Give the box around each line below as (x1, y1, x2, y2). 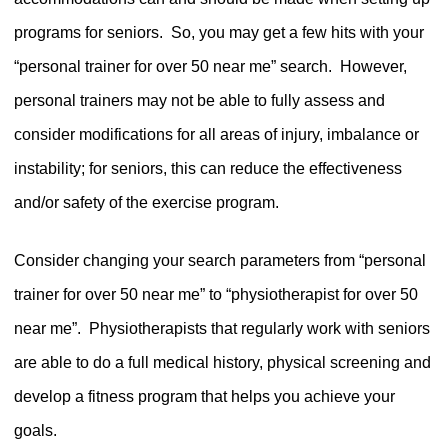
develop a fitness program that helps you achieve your (13, 387, 395, 405)
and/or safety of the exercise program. (13, 193, 279, 211)
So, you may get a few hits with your (170, 23, 424, 41)
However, (339, 57, 407, 75)
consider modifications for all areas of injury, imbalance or (13, 125, 419, 143)
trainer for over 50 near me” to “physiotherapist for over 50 (13, 285, 418, 303)
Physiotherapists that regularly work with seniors (88, 319, 430, 337)
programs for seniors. (13, 23, 163, 41)
